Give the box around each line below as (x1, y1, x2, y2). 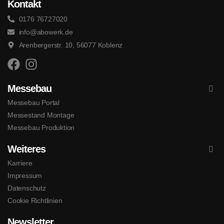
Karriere (7, 158, 32, 167)
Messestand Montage (7, 110, 74, 119)
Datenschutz (7, 183, 46, 192)
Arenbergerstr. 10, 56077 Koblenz (18, 40, 123, 49)
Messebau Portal (7, 98, 59, 106)
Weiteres (7, 143, 45, 154)
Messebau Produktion (7, 123, 75, 131)
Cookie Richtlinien (7, 196, 62, 204)
